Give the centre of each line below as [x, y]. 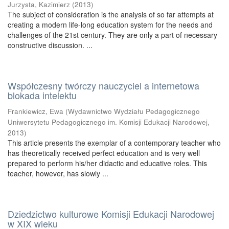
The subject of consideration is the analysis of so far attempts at [111, 14]
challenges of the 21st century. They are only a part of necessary [112, 35]
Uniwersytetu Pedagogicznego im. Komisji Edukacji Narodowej [108, 122]
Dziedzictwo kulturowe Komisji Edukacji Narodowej [111, 214]
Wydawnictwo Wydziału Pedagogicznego [134, 111]
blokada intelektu [42, 95]
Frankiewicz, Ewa [36, 111]
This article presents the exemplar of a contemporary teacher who [114, 143]
